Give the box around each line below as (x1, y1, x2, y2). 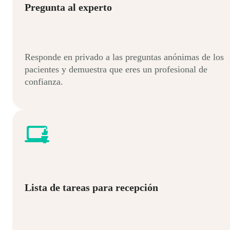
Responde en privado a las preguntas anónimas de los (25, 52, 224, 63)
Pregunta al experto (25, 1, 112, 13)
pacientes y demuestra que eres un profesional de (25, 64, 207, 75)
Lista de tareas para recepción (25, 182, 158, 193)
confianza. (25, 76, 63, 87)
